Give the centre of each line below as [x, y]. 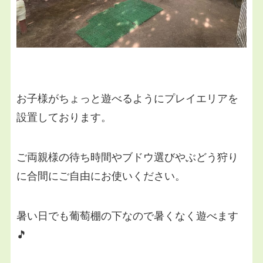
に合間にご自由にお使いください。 [101, 176]
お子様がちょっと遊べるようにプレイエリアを [127, 99]
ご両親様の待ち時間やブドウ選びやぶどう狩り [127, 158]
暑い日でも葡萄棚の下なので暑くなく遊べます [127, 216]
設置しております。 [64, 118]
